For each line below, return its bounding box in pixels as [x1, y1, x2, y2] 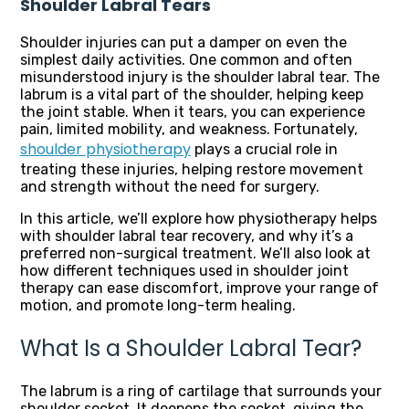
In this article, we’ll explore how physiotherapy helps [20, 210, 377, 228]
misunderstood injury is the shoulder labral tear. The [20, 68, 380, 87]
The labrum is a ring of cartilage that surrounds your [20, 382, 382, 400]
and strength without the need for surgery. [20, 178, 320, 196]
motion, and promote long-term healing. [20, 297, 296, 315]
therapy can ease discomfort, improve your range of [20, 279, 379, 298]
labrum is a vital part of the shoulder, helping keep [20, 86, 363, 104]
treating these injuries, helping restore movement [20, 161, 363, 179]
